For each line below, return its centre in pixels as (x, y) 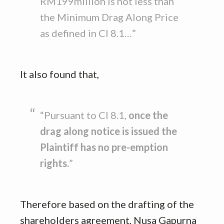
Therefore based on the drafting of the (107, 204)
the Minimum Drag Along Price (109, 17)
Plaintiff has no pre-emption (104, 147)
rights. (54, 163)
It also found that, (59, 74)
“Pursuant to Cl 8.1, (84, 115)
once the (148, 115)
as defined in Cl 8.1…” (88, 33)
